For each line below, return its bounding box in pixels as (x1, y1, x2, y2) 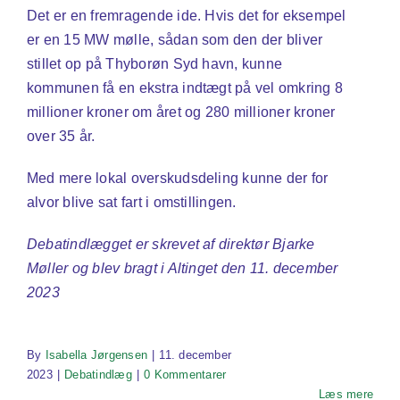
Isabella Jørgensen (45, 348, 148, 362)
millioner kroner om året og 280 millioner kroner (26, 104, 336, 121)
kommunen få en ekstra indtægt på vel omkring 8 (26, 80, 344, 96)
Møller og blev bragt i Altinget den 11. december (26, 261, 338, 277)
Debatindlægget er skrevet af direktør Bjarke (26, 237, 315, 253)
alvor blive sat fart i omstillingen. (26, 195, 237, 211)
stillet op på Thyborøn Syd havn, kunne (26, 56, 283, 72)
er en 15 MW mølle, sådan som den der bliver (26, 32, 323, 48)
